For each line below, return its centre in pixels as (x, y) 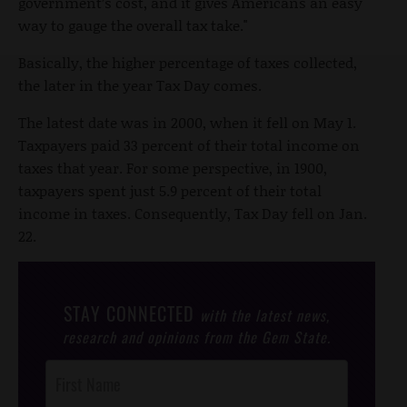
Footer (61, 393)
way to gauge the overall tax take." (133, 25)
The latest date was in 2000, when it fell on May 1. (187, 123)
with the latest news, (265, 316)
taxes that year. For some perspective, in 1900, (173, 168)
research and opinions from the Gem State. (197, 338)
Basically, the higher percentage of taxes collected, (188, 63)
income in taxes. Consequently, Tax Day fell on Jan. (193, 213)
